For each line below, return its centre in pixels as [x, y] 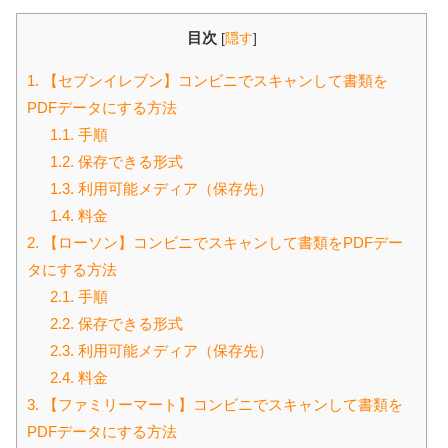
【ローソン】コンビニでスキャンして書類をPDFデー [221, 242]
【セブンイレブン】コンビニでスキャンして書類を [213, 80]
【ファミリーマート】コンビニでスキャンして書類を [221, 404]
